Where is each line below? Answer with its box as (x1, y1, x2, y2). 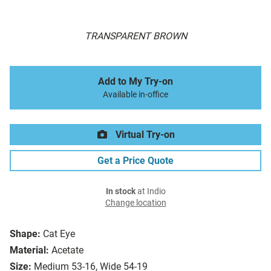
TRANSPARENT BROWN (84, 30, 187, 42)
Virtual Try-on (113, 129, 175, 141)
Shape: (10, 228, 41, 240)
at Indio (135, 186, 166, 197)
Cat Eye (43, 228, 75, 240)
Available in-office (103, 90, 168, 100)
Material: (10, 244, 49, 256)
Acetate (51, 244, 83, 256)
